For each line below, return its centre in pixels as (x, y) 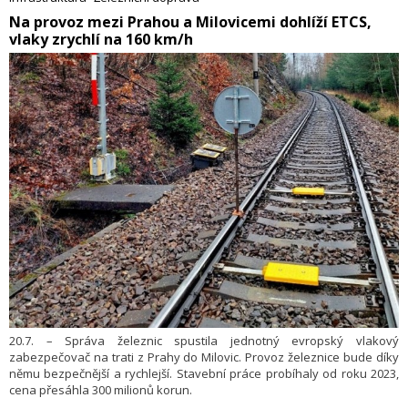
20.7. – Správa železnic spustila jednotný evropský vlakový (204, 340)
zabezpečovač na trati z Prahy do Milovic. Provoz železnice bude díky (204, 357)
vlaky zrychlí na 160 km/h (101, 39)
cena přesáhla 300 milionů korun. (101, 389)
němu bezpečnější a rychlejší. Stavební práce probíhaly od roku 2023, (204, 373)
